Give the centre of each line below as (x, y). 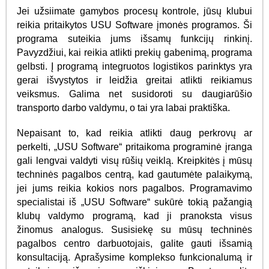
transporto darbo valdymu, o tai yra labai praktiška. (124, 108)
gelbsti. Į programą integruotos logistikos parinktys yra (134, 67)
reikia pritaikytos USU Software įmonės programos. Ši (134, 25)
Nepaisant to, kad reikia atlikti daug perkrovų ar (134, 133)
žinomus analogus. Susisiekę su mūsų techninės (134, 229)
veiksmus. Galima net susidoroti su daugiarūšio (134, 94)
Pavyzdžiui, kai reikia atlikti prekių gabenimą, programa (134, 53)
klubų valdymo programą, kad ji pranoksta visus (134, 216)
